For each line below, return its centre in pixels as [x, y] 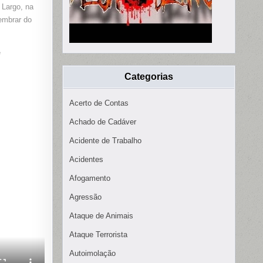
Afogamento [90, 178]
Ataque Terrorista [98, 235]
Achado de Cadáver [103, 122]
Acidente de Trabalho [105, 141]
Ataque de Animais [101, 216]
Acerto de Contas [99, 103]
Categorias [149, 77]
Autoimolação [92, 254]
